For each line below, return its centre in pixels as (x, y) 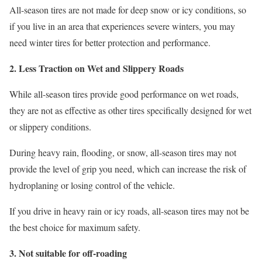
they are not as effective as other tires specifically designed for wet (130, 110)
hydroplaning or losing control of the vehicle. (92, 185)
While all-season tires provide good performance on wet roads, (124, 94)
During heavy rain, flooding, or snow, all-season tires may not (123, 152)
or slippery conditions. (50, 126)
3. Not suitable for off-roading (68, 253)
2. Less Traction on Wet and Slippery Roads (96, 68)
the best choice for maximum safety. (75, 227)
